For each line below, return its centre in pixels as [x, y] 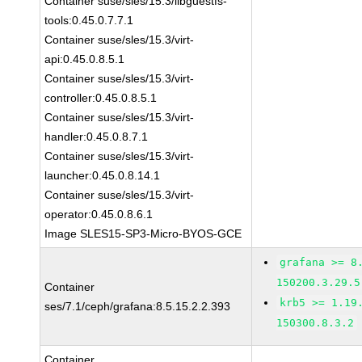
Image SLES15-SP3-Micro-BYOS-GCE [143, 234]
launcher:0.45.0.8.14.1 [103, 175]
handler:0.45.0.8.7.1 [97, 137]
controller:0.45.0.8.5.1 [101, 98]
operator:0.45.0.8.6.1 [99, 214]
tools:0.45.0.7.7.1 [89, 20]
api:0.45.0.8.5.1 [85, 59]
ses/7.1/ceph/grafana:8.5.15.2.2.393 [138, 306]
